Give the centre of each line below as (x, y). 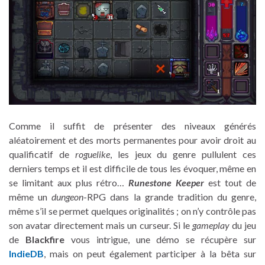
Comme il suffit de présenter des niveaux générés (132, 125)
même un (30, 196)
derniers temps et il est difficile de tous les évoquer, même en (132, 168)
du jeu (243, 225)
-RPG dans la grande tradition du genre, (170, 196)
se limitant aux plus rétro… (69, 182)
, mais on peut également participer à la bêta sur (150, 253)
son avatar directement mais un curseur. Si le (101, 225)
